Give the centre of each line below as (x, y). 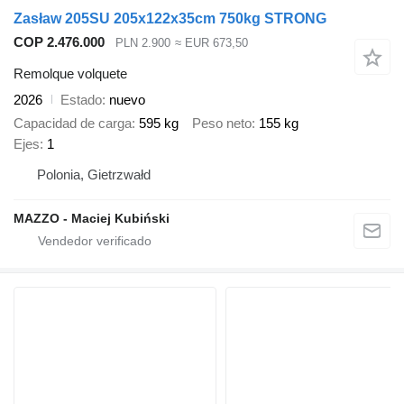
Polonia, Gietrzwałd (94, 175)
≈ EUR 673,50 (211, 43)
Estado (81, 99)
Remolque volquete (70, 73)
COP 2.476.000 (59, 42)
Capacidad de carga (73, 124)
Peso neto (222, 124)
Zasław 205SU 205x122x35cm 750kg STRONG (170, 19)
